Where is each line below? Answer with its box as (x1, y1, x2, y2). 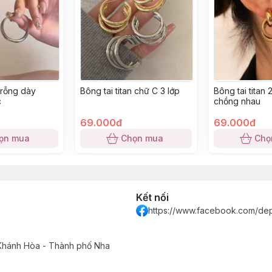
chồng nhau (214, 96, 260, 106)
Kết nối (136, 191, 169, 203)
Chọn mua (121, 133, 163, 143)
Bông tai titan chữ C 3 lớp (80, 86, 180, 96)
